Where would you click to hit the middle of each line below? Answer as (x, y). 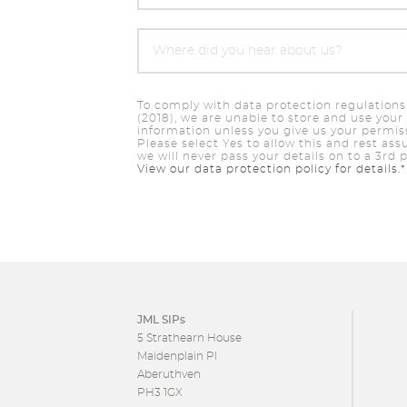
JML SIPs (161, 320)
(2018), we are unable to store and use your (270, 118)
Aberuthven (169, 374)
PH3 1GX (159, 392)
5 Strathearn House (189, 338)
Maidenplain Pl (177, 356)
